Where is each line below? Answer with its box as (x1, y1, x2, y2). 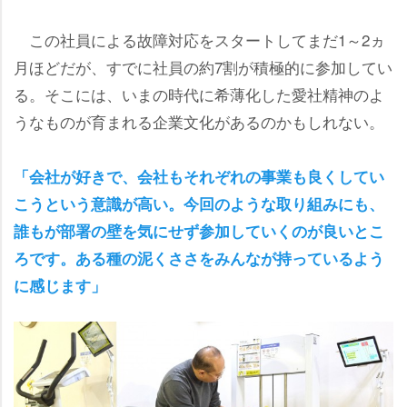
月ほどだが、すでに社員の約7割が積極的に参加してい (14, 55, 392, 79)
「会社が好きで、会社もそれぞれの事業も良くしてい (14, 165, 384, 188)
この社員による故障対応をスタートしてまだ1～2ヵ (14, 28, 385, 52)
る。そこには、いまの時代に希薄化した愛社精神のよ (14, 83, 384, 106)
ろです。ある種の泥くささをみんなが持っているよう (14, 247, 384, 270)
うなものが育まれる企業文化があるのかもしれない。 (14, 110, 384, 134)
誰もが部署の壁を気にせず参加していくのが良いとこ (14, 220, 384, 243)
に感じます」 (14, 274, 106, 297)
